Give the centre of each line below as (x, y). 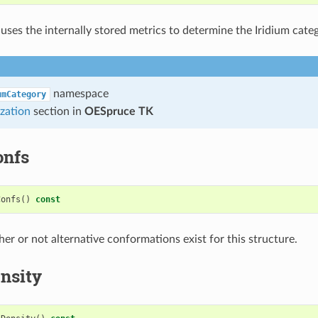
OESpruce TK (119, 111)
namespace (79, 93)
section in (57, 111)
